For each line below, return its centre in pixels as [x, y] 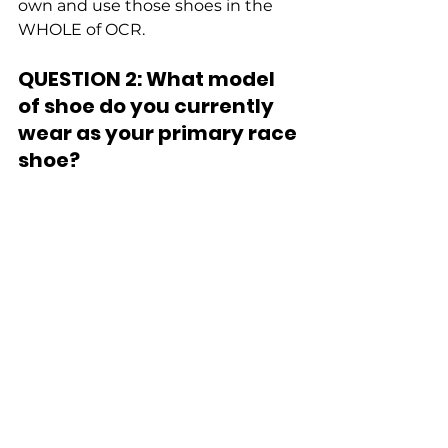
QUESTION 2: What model [148, 78]
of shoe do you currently [148, 105]
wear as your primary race [159, 132]
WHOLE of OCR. [83, 29]
